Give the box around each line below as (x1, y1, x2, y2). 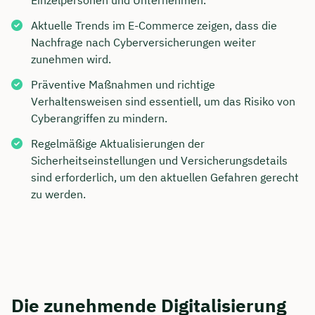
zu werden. (31, 187, 86, 202)
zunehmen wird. (31, 52, 111, 67)
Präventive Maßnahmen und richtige (31, 77, 215, 92)
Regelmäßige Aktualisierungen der (31, 136, 205, 151)
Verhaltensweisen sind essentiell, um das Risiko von (31, 94, 295, 109)
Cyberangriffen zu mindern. (31, 111, 167, 126)
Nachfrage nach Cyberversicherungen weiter (31, 35, 256, 50)
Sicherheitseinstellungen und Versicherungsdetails (31, 153, 288, 168)
